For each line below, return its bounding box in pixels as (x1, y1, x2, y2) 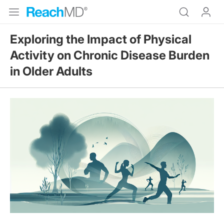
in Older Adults (10, 64, 92, 78)
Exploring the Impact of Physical (10, 32, 191, 46)
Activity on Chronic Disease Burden (10, 48, 209, 62)
